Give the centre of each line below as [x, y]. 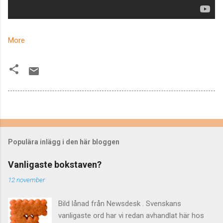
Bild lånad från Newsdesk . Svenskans [120, 203]
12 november [26, 179]
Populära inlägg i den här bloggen [64, 142]
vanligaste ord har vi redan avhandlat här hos [131, 215]
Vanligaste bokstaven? [55, 164]
